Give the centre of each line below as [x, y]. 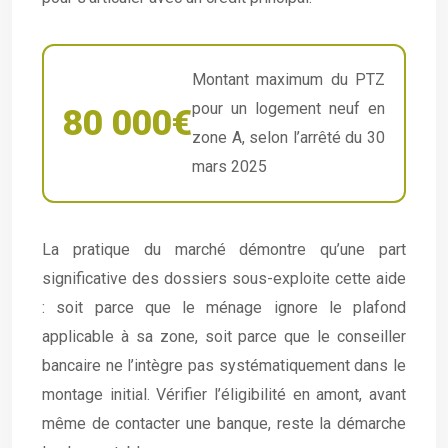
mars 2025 [230, 167]
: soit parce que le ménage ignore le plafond [224, 307]
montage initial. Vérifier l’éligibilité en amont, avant [224, 394]
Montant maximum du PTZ [288, 80]
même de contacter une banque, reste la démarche [224, 423]
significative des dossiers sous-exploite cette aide [224, 278]
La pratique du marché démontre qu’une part [224, 249]
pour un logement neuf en [288, 109]
